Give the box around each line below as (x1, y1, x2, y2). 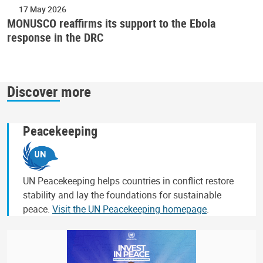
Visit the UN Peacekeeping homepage (52, 202, 207, 215)
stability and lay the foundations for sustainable (23, 188, 221, 201)
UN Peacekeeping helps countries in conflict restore (23, 174, 234, 187)
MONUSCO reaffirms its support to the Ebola (7, 15, 215, 32)
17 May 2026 (19, 4, 66, 15)
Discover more (7, 81, 91, 102)
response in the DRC (7, 29, 103, 46)
